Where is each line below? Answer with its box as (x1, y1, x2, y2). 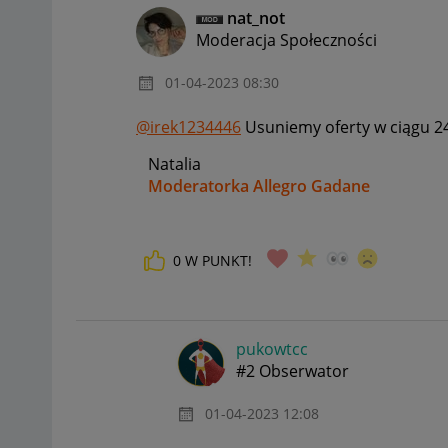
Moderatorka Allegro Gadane (148, 175, 370, 198)
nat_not (227, 7, 285, 30)
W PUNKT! (185, 250, 252, 270)
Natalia (136, 153, 201, 176)
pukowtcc (236, 337, 308, 360)
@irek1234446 (136, 116, 241, 139)
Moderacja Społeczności (196, 29, 377, 52)
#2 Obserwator (236, 359, 349, 382)
